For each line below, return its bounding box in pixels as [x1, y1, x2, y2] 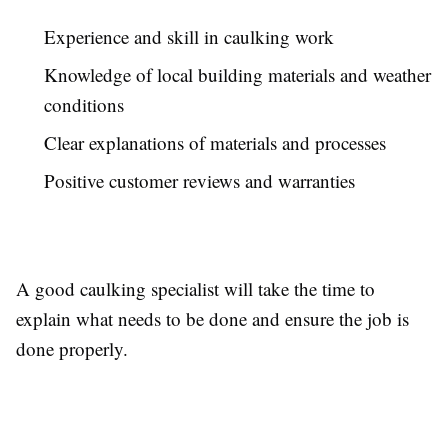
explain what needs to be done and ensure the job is [16, 306, 409, 332]
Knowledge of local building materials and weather [44, 62, 431, 88]
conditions [44, 92, 124, 118]
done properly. [16, 336, 128, 362]
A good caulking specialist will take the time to [16, 276, 375, 302]
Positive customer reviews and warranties [44, 168, 355, 194]
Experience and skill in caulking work [44, 24, 334, 50]
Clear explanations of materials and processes [44, 130, 386, 156]
